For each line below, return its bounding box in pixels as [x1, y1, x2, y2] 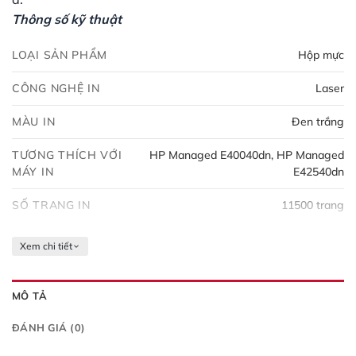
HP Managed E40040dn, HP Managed [149, 148, 344, 163]
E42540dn [293, 164, 344, 180]
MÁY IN [12, 164, 54, 180]
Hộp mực [298, 48, 344, 63]
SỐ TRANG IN [12, 198, 91, 213]
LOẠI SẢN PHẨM [12, 48, 108, 63]
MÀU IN [12, 114, 56, 130]
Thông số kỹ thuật [12, 11, 122, 28]
